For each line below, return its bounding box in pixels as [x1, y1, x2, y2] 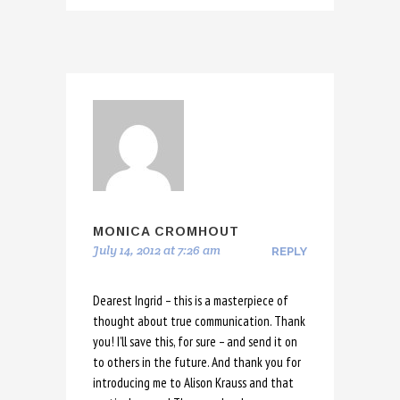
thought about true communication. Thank [93, 312, 305, 330]
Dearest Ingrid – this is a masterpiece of [93, 292, 288, 310]
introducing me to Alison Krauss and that [93, 374, 294, 392]
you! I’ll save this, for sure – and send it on [93, 333, 297, 351]
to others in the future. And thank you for [93, 354, 301, 371]
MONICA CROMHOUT [93, 224, 239, 239]
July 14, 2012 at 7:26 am [93, 242, 221, 259]
